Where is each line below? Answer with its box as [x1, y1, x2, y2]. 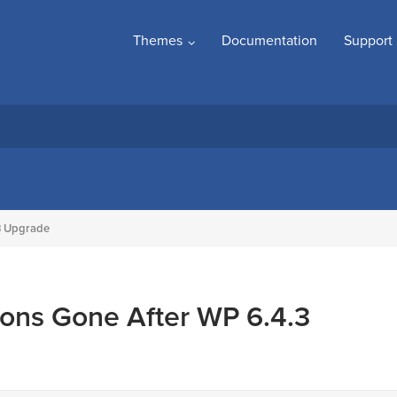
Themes [133, 32, 183, 50]
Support [344, 32, 393, 50]
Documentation [222, 32, 317, 50]
